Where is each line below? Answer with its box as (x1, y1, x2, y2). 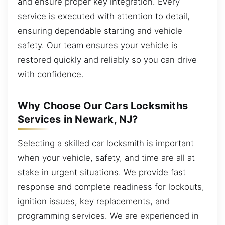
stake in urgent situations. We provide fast (18, 167, 186, 177)
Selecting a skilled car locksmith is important (18, 138, 194, 148)
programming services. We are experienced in (18, 210, 199, 221)
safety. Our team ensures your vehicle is (18, 40, 178, 50)
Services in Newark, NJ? (18, 113, 138, 125)
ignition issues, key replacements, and (18, 196, 170, 206)
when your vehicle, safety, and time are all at (18, 152, 195, 163)
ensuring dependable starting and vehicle (18, 25, 182, 36)
